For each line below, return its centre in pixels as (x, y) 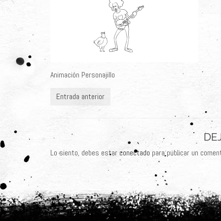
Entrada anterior (80, 97)
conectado (135, 153)
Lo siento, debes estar (85, 153)
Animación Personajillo (83, 75)
